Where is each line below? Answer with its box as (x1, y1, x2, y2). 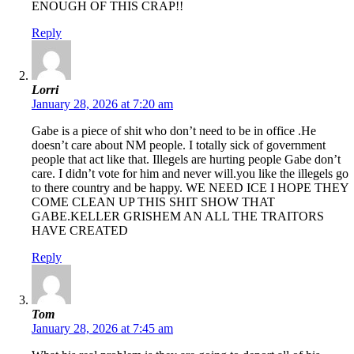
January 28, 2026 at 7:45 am (32, 322, 173, 336)
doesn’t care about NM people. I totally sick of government (32, 138, 326, 153)
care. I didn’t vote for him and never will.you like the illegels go (32, 167, 348, 181)
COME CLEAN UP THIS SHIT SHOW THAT (32, 195, 275, 209)
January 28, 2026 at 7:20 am (32, 97, 173, 111)
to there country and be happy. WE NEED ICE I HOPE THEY (32, 181, 348, 195)
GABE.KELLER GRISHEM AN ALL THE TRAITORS (32, 209, 324, 224)
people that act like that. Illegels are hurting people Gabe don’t (32, 153, 341, 167)
